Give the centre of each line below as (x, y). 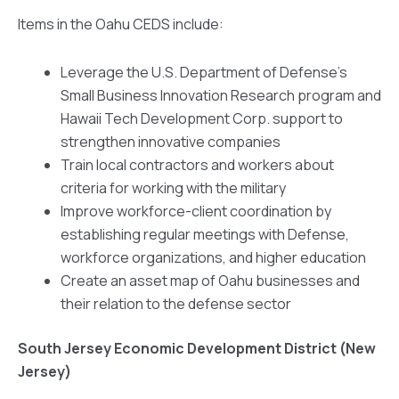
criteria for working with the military (173, 188)
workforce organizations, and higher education (213, 258)
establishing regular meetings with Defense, (205, 235)
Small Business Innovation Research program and (221, 96)
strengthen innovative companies (171, 142)
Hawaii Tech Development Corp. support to (202, 119)
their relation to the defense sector (176, 304)
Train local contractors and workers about (197, 165)
